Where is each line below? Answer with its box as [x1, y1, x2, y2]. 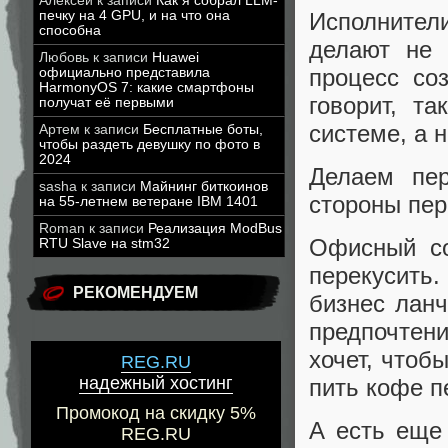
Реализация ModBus [148, 221, 282, 236]
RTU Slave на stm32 [39, 236, 170, 251]
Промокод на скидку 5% [56, 403, 256, 424]
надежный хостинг [79, 373, 233, 394]
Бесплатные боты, [143, 122, 263, 137]
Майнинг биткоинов [140, 179, 268, 194]
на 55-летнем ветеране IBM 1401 [39, 194, 258, 209]
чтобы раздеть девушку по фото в [39, 137, 260, 152]
